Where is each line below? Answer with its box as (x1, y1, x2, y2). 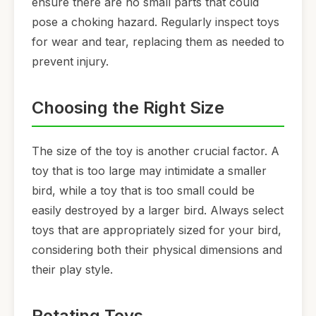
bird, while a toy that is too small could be (32, 183, 255, 197)
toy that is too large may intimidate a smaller (32, 163, 267, 178)
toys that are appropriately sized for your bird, (32, 222, 281, 237)
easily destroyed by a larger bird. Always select (32, 202, 284, 217)
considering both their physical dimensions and (32, 242, 282, 257)
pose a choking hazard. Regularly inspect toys (32, 15, 279, 30)
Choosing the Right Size (32, 97, 224, 119)
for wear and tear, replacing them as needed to (32, 35, 284, 49)
